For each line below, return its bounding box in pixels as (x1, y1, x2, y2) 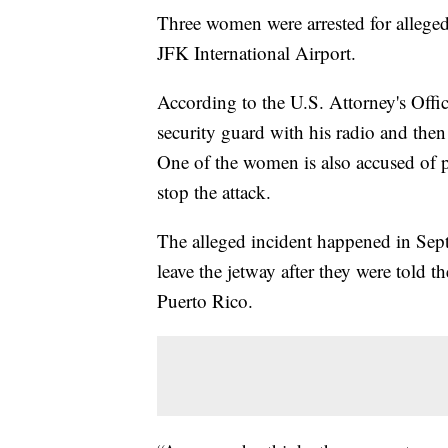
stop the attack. (157, 178, 271, 204)
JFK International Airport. (157, 39, 356, 65)
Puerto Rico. (157, 287, 253, 313)
